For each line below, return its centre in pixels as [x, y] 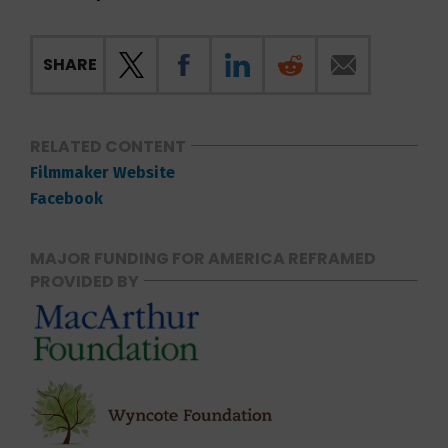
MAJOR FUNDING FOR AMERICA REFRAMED [203, 258]
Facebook [66, 198]
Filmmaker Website [102, 172]
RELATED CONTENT [108, 146]
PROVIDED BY [84, 281]
